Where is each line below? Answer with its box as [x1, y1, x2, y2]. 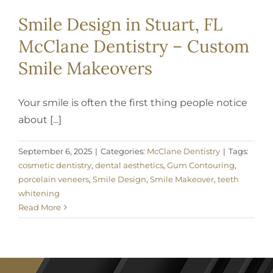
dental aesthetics [95, 160, 163, 170]
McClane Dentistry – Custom [18, 35, 249, 57]
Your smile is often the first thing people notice [18, 96, 247, 108]
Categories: [101, 146, 147, 156]
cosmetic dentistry [18, 160, 91, 170]
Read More [18, 202, 61, 212]
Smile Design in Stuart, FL [18, 13, 222, 35]
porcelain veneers [18, 174, 89, 184]
